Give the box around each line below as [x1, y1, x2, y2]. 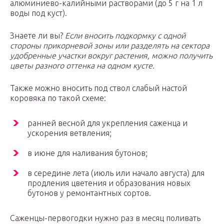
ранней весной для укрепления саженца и [27, 118, 187, 128]
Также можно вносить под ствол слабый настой [10, 83, 187, 93]
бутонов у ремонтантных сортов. [27, 188, 151, 198]
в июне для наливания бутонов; [27, 148, 147, 158]
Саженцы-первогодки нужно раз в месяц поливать [10, 213, 200, 223]
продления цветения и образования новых [27, 178, 190, 188]
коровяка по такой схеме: [10, 93, 106, 103]
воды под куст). [10, 8, 67, 18]
